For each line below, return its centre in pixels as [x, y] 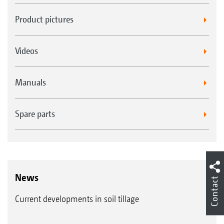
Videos [26, 50]
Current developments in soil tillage [77, 198]
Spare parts [35, 113]
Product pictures [44, 19]
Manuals [30, 82]
